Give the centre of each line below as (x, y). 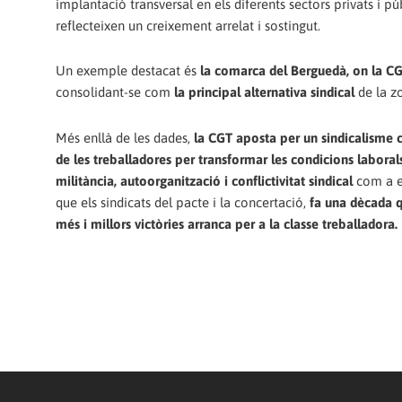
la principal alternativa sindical (264, 92)
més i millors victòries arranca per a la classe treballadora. (227, 223)
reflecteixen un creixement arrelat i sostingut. (188, 26)
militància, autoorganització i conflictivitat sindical (204, 180)
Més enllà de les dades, (125, 137)
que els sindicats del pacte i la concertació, (183, 202)
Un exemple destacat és (128, 71)
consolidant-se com (115, 92)
